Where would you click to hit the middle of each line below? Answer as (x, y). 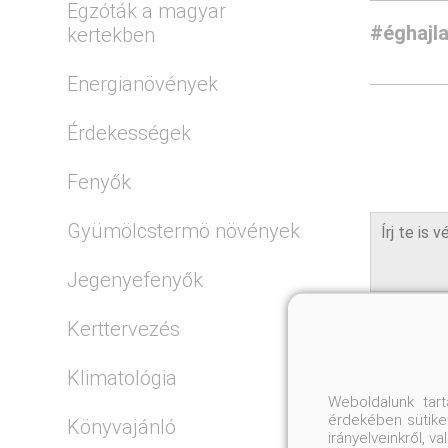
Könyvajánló (122, 426)
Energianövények (143, 83)
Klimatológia (122, 377)
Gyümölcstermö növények (184, 230)
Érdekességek (129, 132)
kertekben (111, 34)
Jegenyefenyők (135, 279)
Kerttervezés (124, 328)
